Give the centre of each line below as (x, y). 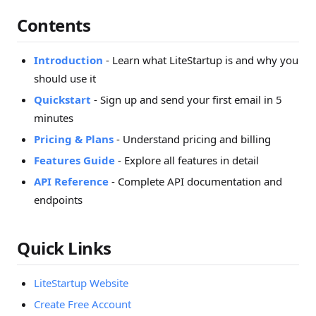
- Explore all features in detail (187, 160)
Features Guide (74, 160)
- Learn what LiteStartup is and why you (201, 60)
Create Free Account (83, 304)
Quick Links (64, 248)
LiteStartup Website (81, 283)
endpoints (58, 200)
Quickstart (62, 99)
